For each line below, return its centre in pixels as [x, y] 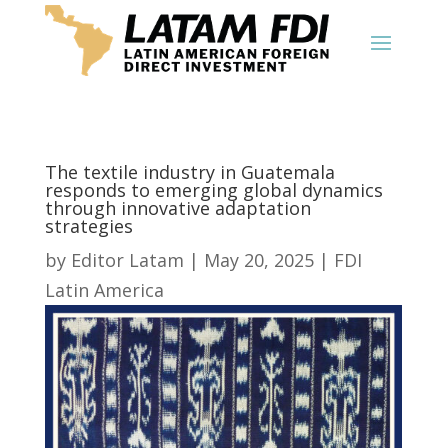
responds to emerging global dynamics [213, 190]
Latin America [104, 290]
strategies [88, 226]
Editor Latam [127, 260]
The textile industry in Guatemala [189, 172]
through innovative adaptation [177, 208]
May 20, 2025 [258, 260]
